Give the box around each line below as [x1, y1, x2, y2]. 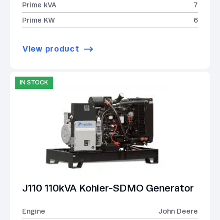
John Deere [159, 207, 198, 216]
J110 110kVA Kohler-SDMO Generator [22, 183, 194, 194]
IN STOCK [20, 79, 48, 86]
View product [23, 44, 80, 54]
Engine [22, 207, 45, 216]
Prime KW [22, 16, 55, 24]
